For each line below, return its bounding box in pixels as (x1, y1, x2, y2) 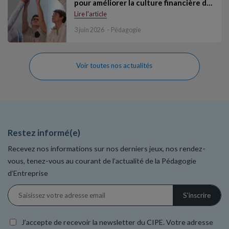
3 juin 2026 (74, 26, 104, 34)
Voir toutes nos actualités (76, 61, 153, 70)
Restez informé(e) (8, 127, 80, 138)
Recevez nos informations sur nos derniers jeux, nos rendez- (8, 144, 205, 153)
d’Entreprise (8, 169, 48, 178)
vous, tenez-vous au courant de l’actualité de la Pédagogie (8, 156, 196, 166)
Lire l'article (74, 10, 107, 18)
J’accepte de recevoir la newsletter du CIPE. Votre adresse (21, 218, 213, 227)
